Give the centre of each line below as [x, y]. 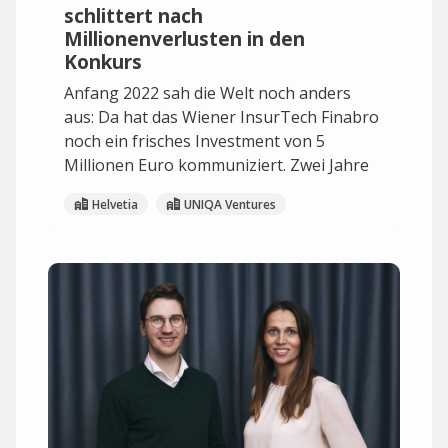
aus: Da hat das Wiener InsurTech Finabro [221, 117]
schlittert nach [133, 15]
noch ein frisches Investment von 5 [194, 141]
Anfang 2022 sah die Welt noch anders [207, 93]
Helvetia [115, 204]
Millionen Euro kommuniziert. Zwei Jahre [216, 165]
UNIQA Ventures [230, 204]
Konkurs [103, 61]
